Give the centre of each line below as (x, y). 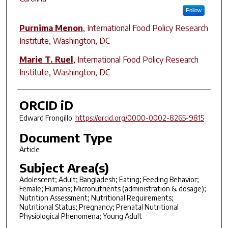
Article (29, 149)
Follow (193, 10)
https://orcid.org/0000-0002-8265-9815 (139, 118)
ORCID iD (46, 105)
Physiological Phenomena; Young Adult (80, 216)
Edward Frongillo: (47, 118)
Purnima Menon (51, 28)
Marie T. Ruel (46, 59)
